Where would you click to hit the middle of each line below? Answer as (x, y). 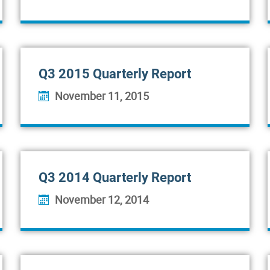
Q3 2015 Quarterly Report (115, 74)
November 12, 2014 (102, 199)
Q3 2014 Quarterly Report (115, 177)
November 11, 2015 (102, 96)
